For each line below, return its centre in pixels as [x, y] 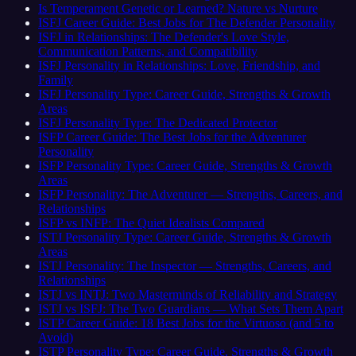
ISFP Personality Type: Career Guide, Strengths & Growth [185, 165]
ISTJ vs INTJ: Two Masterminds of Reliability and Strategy [188, 294]
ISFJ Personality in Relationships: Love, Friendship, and [179, 65]
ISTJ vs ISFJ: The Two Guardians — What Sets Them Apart [191, 308]
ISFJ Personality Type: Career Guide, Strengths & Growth [184, 94]
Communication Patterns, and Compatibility [148, 51]
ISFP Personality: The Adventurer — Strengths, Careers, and [190, 194]
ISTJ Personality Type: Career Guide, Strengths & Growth [185, 237]
